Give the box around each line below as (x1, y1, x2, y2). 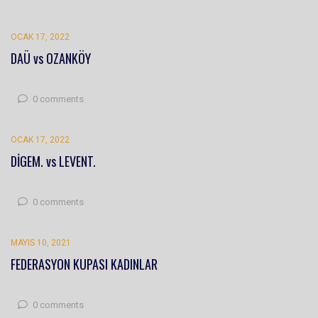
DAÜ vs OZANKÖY (11, 49, 91, 68)
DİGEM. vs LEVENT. (11, 152, 96, 171)
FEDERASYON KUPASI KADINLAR (11, 255, 158, 274)
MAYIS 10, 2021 (11, 238, 71, 248)
